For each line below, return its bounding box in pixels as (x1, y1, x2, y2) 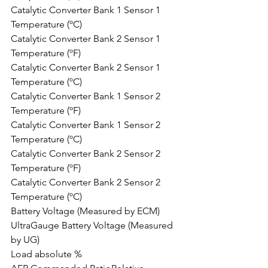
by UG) (11, 234, 39, 245)
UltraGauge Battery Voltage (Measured (11, 220, 175, 231)
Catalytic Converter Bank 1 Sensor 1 (11, 4, 163, 16)
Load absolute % (11, 248, 82, 260)
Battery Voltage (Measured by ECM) (11, 205, 160, 217)
